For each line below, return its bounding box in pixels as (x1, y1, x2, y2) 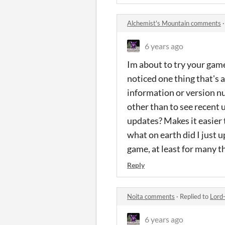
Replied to (180, 192, 210, 200)
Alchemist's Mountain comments (127, 19, 221, 27)
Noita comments (127, 192, 175, 200)
